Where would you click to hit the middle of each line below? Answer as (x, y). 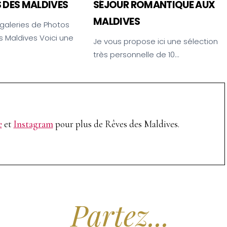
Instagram (33, 124)
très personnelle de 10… (136, 54)
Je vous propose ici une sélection (156, 41)
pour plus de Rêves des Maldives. (116, 124)
